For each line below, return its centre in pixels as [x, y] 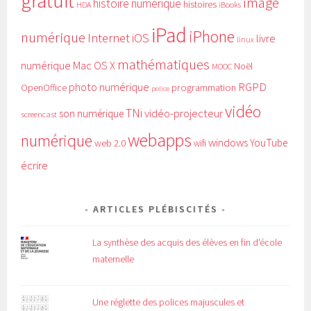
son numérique [92, 113]
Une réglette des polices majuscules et [169, 302]
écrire [35, 165]
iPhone [212, 36]
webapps [160, 140]
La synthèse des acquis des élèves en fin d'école [187, 242]
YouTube [269, 142]
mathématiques [164, 64]
